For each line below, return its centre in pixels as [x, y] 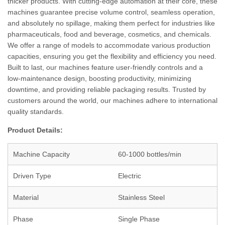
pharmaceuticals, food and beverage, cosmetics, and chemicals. [109, 34]
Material [26, 197]
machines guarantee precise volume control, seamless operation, [111, 12]
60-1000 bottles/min [150, 154]
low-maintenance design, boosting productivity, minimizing [99, 78]
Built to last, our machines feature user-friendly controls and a [105, 67]
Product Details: [35, 130]
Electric [130, 176]
